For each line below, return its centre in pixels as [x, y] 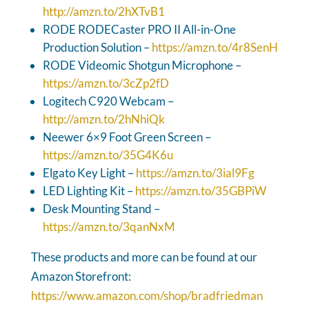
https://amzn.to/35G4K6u [108, 154]
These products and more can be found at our [144, 257]
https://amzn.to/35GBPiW [200, 190]
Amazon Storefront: [81, 276]
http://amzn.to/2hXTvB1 [103, 11]
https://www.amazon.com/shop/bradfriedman [147, 295]
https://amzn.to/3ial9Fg [195, 172]
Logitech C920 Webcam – [108, 101]
